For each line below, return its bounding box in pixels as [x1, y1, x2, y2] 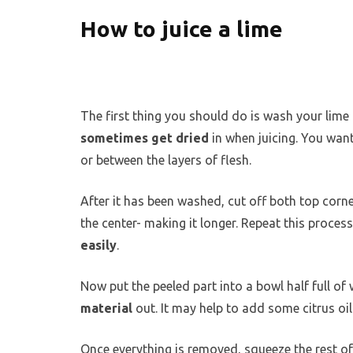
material [80, 300, 132, 315]
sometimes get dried [80, 130, 209, 145]
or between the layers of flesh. [80, 152, 251, 167]
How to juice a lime [80, 17, 283, 42]
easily [80, 237, 117, 252]
